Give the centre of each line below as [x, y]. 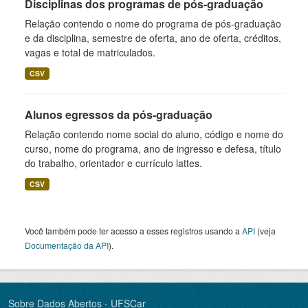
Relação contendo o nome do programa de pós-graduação [153, 23]
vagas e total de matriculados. [90, 52]
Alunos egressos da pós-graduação [119, 114]
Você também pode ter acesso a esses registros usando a [133, 231]
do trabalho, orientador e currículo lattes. [113, 163]
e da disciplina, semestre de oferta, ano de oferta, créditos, [153, 38]
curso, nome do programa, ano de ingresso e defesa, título [153, 148]
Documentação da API [67, 245]
